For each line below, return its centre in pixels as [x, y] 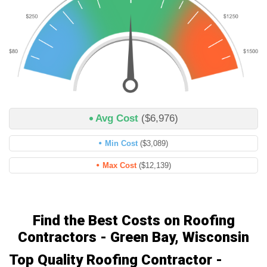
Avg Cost [118, 119]
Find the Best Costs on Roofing [133, 221]
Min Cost [122, 144]
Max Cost [120, 166]
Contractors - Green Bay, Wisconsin [133, 237]
